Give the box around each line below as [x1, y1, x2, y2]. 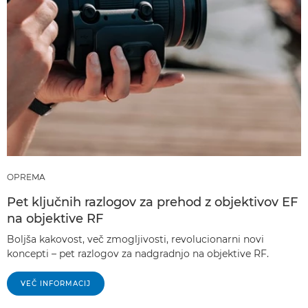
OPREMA [7, 172, 45, 183]
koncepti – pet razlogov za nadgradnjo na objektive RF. [7, 247, 269, 261]
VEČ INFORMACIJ [21, 279, 91, 289]
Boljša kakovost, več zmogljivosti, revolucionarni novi [7, 233, 264, 246]
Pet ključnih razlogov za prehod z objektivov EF [7, 195, 298, 210]
